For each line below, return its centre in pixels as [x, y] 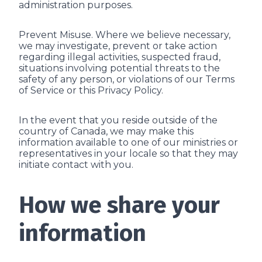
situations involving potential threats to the [119, 68]
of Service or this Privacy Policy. [91, 90]
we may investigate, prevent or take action [118, 46]
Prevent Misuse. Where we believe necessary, [125, 35]
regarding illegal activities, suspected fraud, [120, 57]
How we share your [119, 205]
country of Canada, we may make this [106, 131]
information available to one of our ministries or [128, 142]
